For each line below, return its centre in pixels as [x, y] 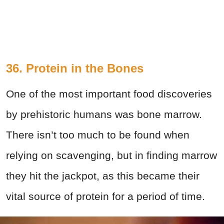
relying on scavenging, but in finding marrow [111, 155]
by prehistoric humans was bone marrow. [104, 114]
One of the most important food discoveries [109, 93]
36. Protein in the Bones [75, 68]
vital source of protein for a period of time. [105, 196]
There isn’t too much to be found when [98, 134]
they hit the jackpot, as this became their [103, 175]
